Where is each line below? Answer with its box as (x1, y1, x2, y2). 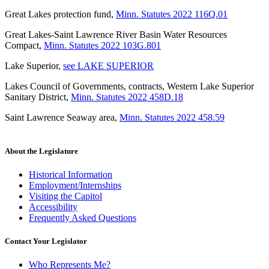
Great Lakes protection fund (5, 9, 111, 20)
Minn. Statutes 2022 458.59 (119, 112, 225, 123)
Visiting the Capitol (29, 190, 102, 201)
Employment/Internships (29, 180, 121, 190)
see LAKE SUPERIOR (63, 61, 154, 71)
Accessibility (29, 201, 77, 212)
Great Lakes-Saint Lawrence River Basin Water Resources (5, 29, 227, 40)
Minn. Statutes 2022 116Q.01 (116, 9, 228, 20)
